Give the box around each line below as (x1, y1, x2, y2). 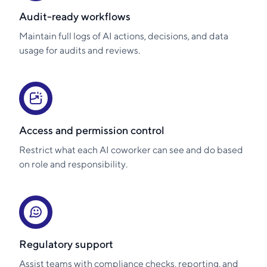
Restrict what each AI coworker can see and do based (19, 144, 243, 156)
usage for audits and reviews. (19, 45, 140, 57)
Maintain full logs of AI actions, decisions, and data (19, 30, 228, 42)
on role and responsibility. (19, 159, 128, 170)
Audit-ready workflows (19, 10, 131, 23)
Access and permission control (19, 124, 164, 137)
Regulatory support (19, 238, 113, 251)
